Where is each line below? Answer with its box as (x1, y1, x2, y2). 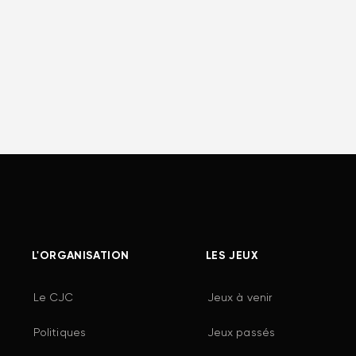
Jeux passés (207, 327, 275, 339)
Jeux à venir (207, 292, 273, 304)
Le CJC (33, 292, 74, 304)
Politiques (33, 327, 86, 339)
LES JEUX (205, 250, 258, 261)
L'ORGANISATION (32, 250, 130, 261)
